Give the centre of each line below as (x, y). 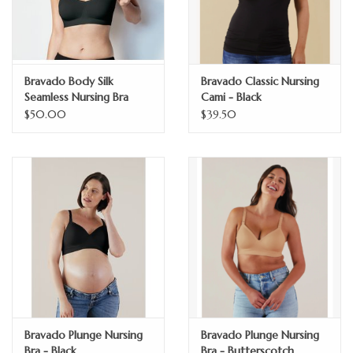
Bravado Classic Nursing (260, 82)
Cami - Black (231, 97)
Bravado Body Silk (69, 82)
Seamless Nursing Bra (76, 97)
